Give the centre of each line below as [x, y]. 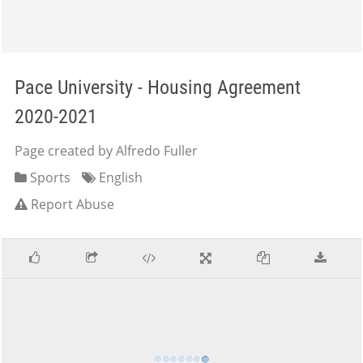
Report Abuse [73, 204]
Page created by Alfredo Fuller [106, 151]
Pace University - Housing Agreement [158, 88]
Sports [49, 177]
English [119, 177]
